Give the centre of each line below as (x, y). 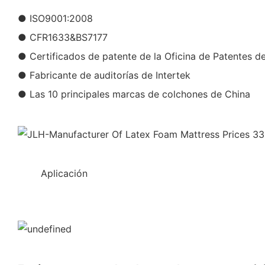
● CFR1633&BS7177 (63, 37)
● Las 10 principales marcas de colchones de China (134, 94)
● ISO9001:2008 (55, 18)
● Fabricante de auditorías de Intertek (104, 75)
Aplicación (64, 173)
